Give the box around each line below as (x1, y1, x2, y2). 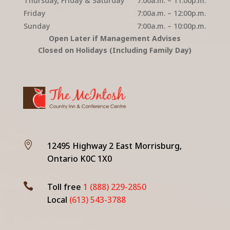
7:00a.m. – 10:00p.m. (137, 21, 206, 31)
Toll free (47, 181, 83, 193)
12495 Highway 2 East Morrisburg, (47, 140, 182, 151)
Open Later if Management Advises (49, 33, 181, 43)
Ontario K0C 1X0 (47, 152, 112, 164)
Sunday (23, 21, 50, 31)
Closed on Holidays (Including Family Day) (38, 45, 192, 55)
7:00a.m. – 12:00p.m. (137, 8, 206, 18)
